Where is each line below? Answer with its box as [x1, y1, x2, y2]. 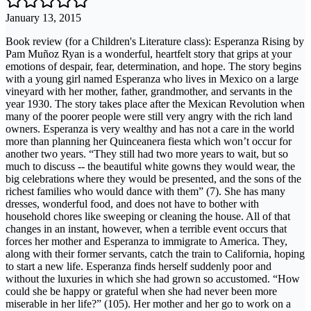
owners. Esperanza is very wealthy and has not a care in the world [6, 123, 294, 135]
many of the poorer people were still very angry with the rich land [6, 110, 292, 123]
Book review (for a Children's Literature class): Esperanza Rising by [6, 35, 304, 48]
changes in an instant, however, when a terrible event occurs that [6, 223, 287, 235]
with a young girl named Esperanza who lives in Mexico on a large [6, 73, 299, 85]
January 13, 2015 [6, 12, 81, 24]
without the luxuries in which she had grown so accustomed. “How [6, 273, 300, 285]
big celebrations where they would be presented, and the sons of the [6, 173, 301, 185]
